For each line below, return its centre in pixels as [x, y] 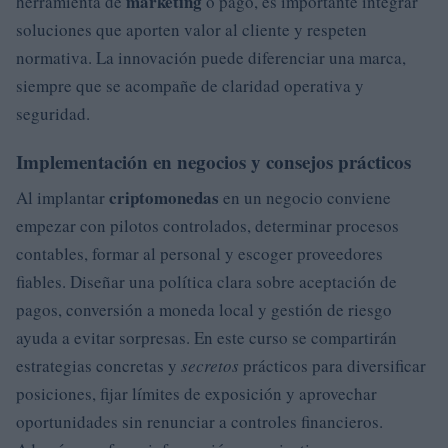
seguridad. [53, 113]
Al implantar [62, 197]
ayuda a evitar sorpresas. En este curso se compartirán [206, 337]
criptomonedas [164, 197]
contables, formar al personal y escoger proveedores [199, 253]
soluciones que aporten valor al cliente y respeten [191, 29]
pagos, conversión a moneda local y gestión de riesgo [204, 309]
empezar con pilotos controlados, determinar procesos [207, 225]
